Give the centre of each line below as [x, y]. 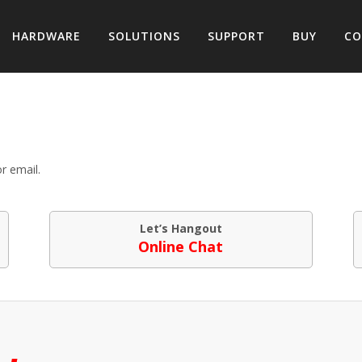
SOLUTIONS [144, 36]
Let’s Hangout [181, 228]
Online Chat [181, 246]
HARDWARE [46, 36]
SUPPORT [236, 36]
